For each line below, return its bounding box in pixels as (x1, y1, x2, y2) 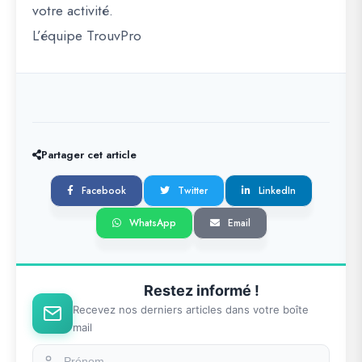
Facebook (81, 183, 126, 198)
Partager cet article (41, 147, 137, 162)
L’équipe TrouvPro (32, 25, 141, 46)
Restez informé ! (143, 282, 259, 299)
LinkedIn (258, 183, 296, 198)
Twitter (177, 183, 208, 198)
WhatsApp (128, 216, 176, 230)
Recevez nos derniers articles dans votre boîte (73, 303, 309, 316)
